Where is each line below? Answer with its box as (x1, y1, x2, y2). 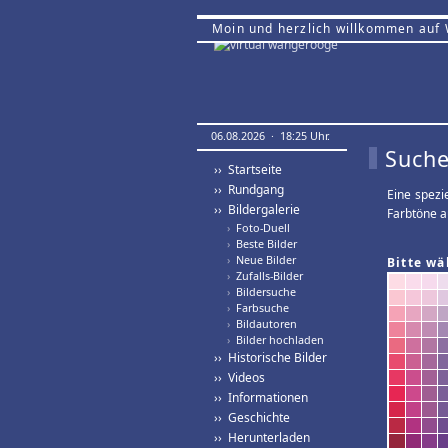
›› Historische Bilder (214, 349, 327, 366)
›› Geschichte (214, 409, 290, 426)
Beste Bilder (230, 236, 297, 251)
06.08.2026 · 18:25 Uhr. (211, 128, 330, 143)
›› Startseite (214, 161, 282, 178)
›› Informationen (214, 389, 308, 406)
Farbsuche (230, 300, 289, 315)
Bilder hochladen (230, 332, 324, 347)
